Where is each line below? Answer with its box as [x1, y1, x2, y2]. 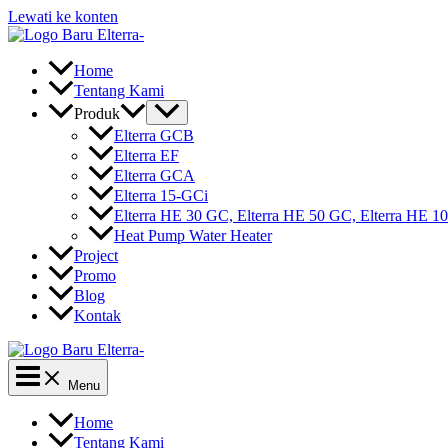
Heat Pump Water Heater [114, 227, 272, 245]
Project [74, 247, 118, 265]
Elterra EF [114, 147, 179, 165]
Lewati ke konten [8, 8, 118, 25]
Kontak [74, 307, 121, 325]
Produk [74, 105, 120, 123]
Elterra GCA [114, 167, 195, 185]
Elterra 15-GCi [114, 187, 208, 205]
